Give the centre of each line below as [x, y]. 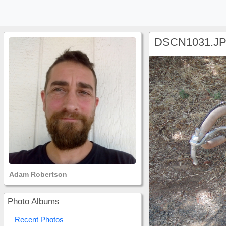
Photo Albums [34, 202]
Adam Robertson [38, 174]
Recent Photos [39, 220]
